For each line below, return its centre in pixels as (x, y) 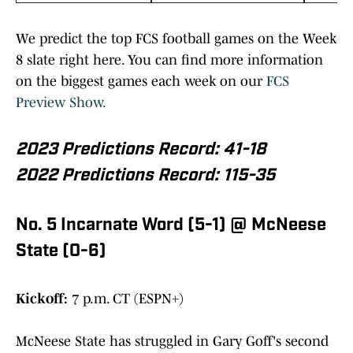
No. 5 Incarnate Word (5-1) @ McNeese (171, 225)
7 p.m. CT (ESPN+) (126, 298)
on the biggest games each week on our (141, 81)
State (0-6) (61, 251)
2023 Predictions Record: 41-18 (141, 150)
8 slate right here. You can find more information (169, 59)
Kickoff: (42, 298)
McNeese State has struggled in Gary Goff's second (172, 341)
